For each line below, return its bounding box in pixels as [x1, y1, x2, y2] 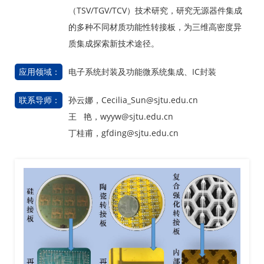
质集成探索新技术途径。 [68, 38, 159, 49]
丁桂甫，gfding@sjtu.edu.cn [68, 127, 179, 138]
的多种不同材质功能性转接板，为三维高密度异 [68, 21, 242, 32]
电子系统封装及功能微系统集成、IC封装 [68, 66, 216, 77]
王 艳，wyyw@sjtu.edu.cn [68, 111, 173, 122]
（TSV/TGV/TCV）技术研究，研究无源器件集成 [68, 5, 242, 16]
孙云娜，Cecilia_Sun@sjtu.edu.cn [68, 94, 198, 105]
